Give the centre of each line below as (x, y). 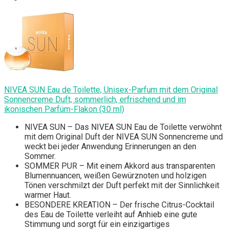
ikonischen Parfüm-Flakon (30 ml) (64, 109)
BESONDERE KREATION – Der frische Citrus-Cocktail (119, 204)
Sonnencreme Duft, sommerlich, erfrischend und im (95, 99)
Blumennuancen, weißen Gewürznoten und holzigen (116, 175)
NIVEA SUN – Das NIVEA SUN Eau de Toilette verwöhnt (123, 127)
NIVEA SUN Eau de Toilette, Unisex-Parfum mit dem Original (111, 89)
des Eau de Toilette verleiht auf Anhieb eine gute (111, 214)
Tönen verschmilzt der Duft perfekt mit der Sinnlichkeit (122, 185)
